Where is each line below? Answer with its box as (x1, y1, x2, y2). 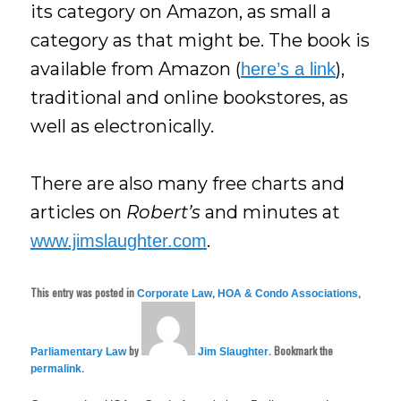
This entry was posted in (30, 284, 138, 300)
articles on (30, 201, 127, 224)
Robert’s (126, 201, 201, 224)
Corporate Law (137, 286, 213, 300)
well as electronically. (30, 115, 219, 137)
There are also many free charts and (30, 173, 346, 195)
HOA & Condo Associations (218, 286, 359, 300)
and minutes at (200, 201, 341, 224)
